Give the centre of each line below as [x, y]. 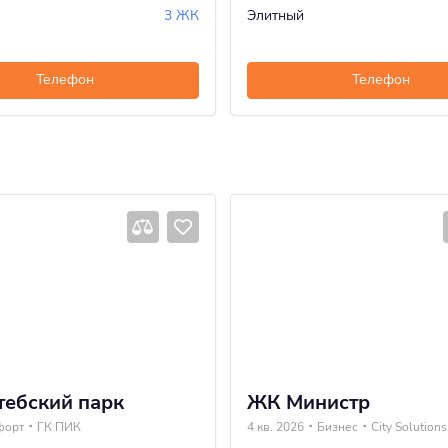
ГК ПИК [59, 426]
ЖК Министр [308, 402]
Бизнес [337, 426]
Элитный [275, 15]
